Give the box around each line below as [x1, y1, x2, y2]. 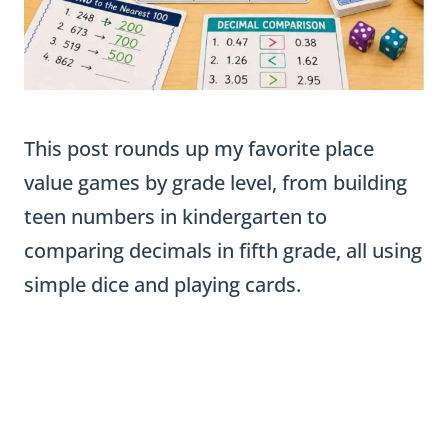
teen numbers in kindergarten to [24, 203, 327, 230]
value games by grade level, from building [24, 169, 407, 196]
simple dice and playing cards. [24, 271, 301, 298]
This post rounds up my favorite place [24, 135, 374, 162]
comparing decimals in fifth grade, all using [24, 237, 422, 264]
